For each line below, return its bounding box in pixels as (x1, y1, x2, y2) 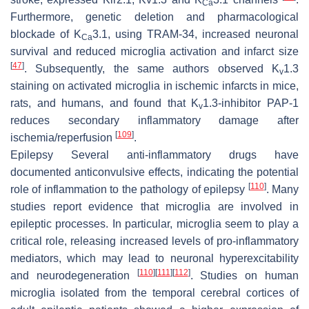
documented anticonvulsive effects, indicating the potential (10, 166, 299, 178)
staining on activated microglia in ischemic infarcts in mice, (10, 79, 299, 92)
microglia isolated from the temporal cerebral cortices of (10, 286, 299, 299)
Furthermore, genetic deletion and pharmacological (10, 10, 299, 23)
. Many (266, 183, 299, 195)
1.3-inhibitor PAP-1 (203, 97, 299, 109)
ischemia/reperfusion (10, 131, 115, 143)
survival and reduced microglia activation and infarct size (10, 45, 299, 57)
